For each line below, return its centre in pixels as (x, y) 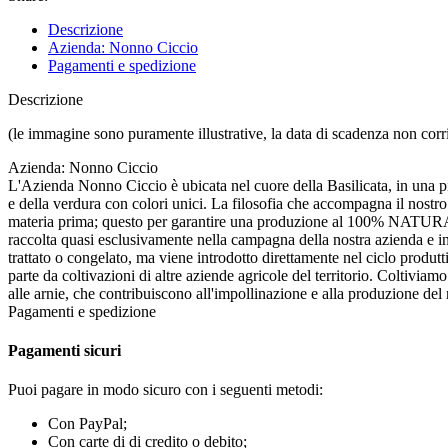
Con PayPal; (87, 424)
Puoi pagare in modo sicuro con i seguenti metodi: (165, 390)
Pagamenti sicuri (64, 351)
